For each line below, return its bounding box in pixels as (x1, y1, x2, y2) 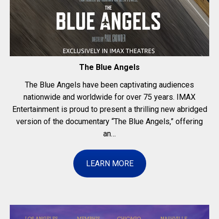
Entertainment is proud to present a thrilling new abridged (12, 104, 207, 114)
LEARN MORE (86, 158, 133, 168)
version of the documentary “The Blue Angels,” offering (16, 116, 203, 126)
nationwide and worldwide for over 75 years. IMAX (23, 92, 196, 102)
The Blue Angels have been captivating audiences (25, 80, 194, 89)
